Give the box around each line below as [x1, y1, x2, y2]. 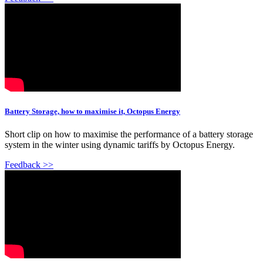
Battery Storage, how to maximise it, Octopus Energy [5, 107, 180, 116]
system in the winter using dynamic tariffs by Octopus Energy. [5, 140, 235, 150]
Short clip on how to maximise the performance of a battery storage [5, 129, 253, 140]
